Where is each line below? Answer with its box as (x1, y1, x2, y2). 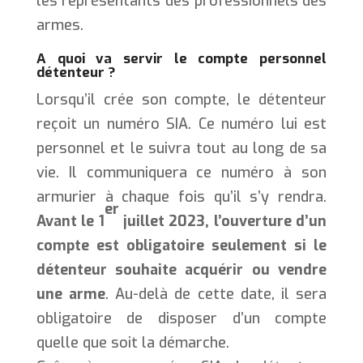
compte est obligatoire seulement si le (36, 235, 327, 255)
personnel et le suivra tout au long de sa (36, 138, 327, 158)
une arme (36, 284, 105, 304)
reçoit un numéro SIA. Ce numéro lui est (36, 113, 327, 134)
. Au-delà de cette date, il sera (105, 284, 327, 304)
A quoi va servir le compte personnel (36, 49, 327, 68)
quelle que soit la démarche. (36, 332, 229, 352)
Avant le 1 (36, 211, 105, 231)
